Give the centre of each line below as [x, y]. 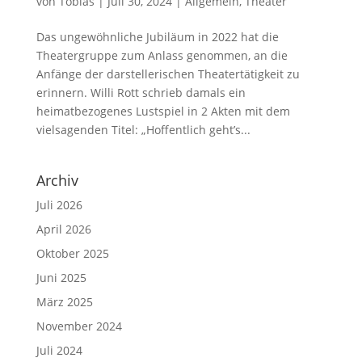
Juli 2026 [59, 204]
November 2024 [79, 326]
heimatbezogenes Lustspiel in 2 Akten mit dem [163, 111]
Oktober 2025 [72, 253]
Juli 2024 [59, 350]
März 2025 [64, 301]
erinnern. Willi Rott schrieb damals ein [141, 92]
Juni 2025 [61, 277]
